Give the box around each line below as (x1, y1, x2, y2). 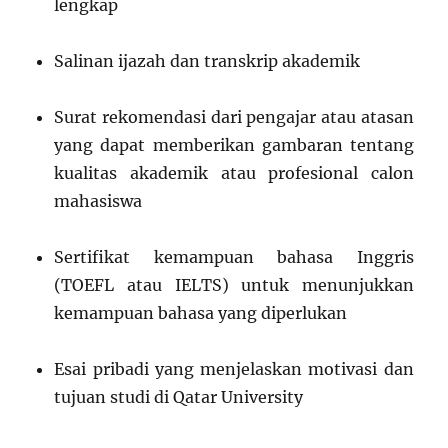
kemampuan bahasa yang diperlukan (54, 303, 348, 324)
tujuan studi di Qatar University (54, 387, 304, 408)
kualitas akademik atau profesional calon (54, 163, 414, 184)
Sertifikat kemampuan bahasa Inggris (54, 247, 414, 268)
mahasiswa (54, 191, 143, 212)
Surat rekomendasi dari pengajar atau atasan (54, 107, 414, 128)
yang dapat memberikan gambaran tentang (54, 135, 414, 156)
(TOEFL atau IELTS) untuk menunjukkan (54, 275, 414, 296)
